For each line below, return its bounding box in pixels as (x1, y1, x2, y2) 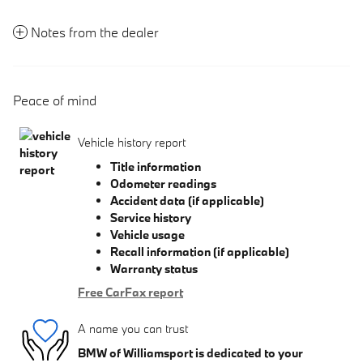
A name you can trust (78, 321, 188, 337)
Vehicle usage (110, 226, 185, 242)
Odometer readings (110, 175, 216, 191)
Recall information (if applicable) (110, 243, 289, 259)
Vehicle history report (78, 135, 186, 151)
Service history (110, 209, 191, 225)
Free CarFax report (78, 284, 183, 300)
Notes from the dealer (31, 23, 159, 41)
